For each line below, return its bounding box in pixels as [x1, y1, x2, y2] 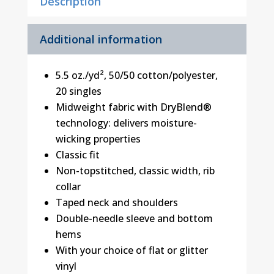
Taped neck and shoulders [55, 195, 178, 209]
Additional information [39, 31, 162, 46]
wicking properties [55, 131, 141, 146]
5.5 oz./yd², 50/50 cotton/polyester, [55, 68, 218, 82]
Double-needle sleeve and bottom [55, 211, 213, 225]
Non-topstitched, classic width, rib [55, 163, 215, 177]
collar [55, 179, 81, 193]
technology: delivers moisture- [55, 116, 197, 130]
